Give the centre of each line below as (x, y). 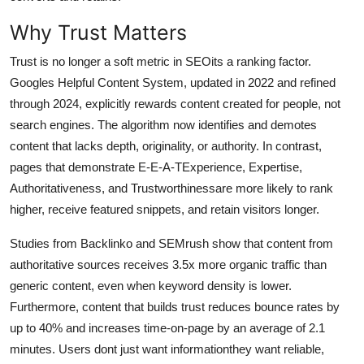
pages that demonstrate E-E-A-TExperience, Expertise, (156, 167)
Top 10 (33, 54)
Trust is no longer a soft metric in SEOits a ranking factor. (160, 61)
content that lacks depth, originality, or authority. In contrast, (166, 145)
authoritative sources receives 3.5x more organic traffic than (168, 264)
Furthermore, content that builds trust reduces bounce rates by (175, 306)
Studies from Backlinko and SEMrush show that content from (171, 243)
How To (36, 93)
